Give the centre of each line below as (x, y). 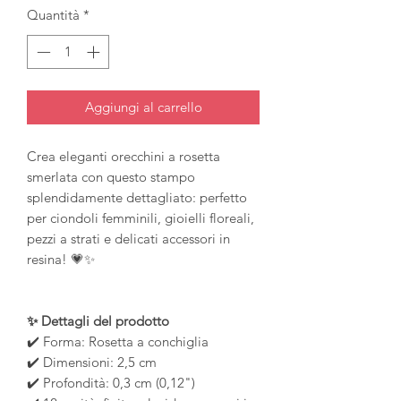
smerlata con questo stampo (111, 177)
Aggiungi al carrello (143, 107)
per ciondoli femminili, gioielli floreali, (141, 218)
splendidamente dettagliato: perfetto (137, 198)
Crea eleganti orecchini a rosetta (124, 157)
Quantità (53, 14)
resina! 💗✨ (61, 260)
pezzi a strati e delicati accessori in (128, 239)
